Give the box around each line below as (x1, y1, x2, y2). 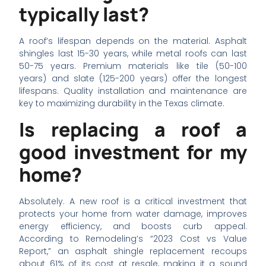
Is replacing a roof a (19, 116, 247, 143)
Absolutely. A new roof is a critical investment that (19, 195, 247, 208)
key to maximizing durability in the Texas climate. (19, 97, 225, 109)
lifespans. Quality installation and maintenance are (19, 84, 247, 97)
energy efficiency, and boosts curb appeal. (19, 220, 247, 233)
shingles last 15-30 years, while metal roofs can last (19, 47, 247, 59)
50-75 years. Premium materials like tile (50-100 (19, 59, 247, 72)
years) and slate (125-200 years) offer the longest (19, 72, 247, 84)
